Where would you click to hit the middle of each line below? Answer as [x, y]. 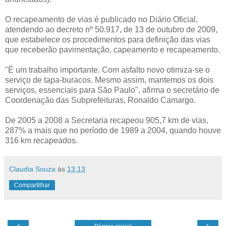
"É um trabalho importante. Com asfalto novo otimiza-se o [107, 70]
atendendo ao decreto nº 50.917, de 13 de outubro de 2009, [111, 29]
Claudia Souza [32, 169]
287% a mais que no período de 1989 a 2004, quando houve [113, 130]
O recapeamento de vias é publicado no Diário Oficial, [101, 19]
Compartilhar [32, 185]
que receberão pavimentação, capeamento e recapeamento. [112, 49]
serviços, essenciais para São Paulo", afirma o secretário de [112, 90]
